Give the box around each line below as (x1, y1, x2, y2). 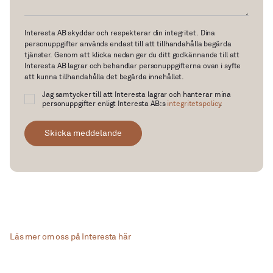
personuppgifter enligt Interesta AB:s (42, 99, 168, 108)
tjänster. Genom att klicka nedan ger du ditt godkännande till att (24, 50, 240, 60)
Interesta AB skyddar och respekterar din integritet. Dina (24, 28, 216, 38)
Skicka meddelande (44, 127, 122, 138)
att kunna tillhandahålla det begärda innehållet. (24, 72, 185, 82)
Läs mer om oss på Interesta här (10, 231, 131, 242)
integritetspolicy (167, 99, 221, 108)
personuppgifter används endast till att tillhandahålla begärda (24, 39, 232, 49)
